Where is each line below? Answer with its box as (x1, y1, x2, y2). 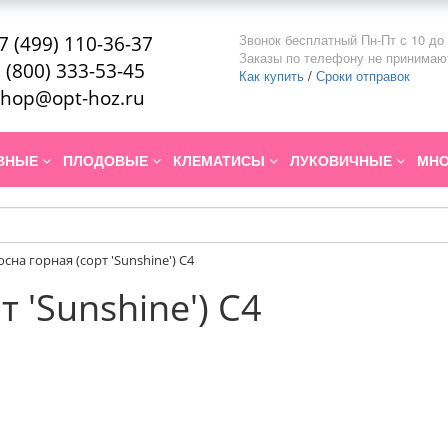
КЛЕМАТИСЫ (173, 150, 269, 171)
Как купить (239, 66, 304, 85)
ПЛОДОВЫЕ (63, 150, 152, 171)
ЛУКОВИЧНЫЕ (290, 150, 396, 171)
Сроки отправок (316, 66, 410, 85)
